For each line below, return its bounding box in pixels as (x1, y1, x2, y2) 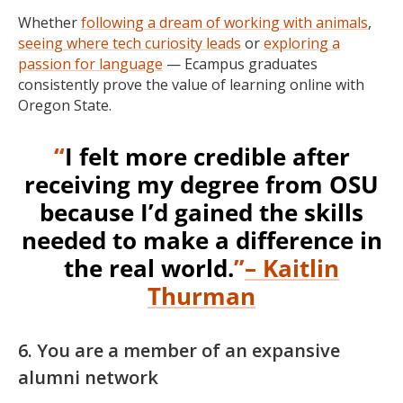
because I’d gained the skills (40, 196, 363, 229)
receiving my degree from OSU (24, 168, 379, 201)
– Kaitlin (245, 252, 339, 285)
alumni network (18, 365, 158, 390)
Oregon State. (18, 95, 112, 116)
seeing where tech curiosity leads (18, 33, 241, 54)
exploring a (264, 33, 340, 54)
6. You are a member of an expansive (18, 338, 340, 363)
